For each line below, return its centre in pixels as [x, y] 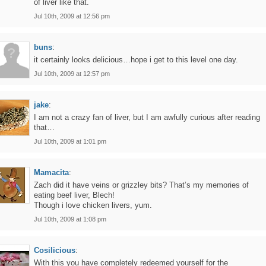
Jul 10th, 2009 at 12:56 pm [72, 16]
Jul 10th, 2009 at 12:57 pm [72, 74]
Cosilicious [55, 250]
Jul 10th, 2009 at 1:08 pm [70, 219]
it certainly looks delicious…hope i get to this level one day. [136, 60]
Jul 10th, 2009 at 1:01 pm [70, 141]
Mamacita [51, 172]
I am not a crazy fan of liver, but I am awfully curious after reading [147, 117]
